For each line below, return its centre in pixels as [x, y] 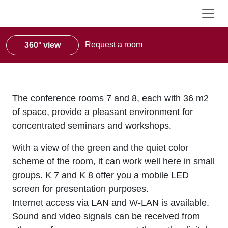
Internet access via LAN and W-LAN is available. [111, 203]
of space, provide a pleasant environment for [103, 112]
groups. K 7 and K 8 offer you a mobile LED [101, 175]
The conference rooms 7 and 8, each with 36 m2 [110, 98]
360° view [42, 45]
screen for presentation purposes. [80, 189]
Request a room [113, 45]
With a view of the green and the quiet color [100, 148]
